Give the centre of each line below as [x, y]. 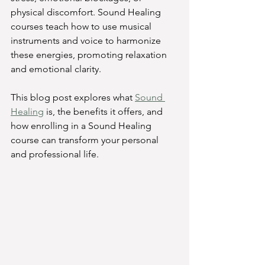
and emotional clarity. [56, 69]
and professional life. [55, 154]
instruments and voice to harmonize [87, 41]
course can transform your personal [86, 140]
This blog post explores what [73, 97]
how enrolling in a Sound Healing [82, 126]
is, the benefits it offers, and [104, 112]
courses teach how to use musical [82, 26]
